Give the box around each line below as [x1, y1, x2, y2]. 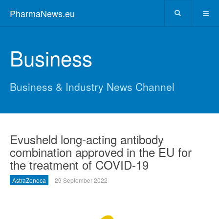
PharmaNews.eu [10, 7, 75, 20]
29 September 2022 [55, 176, 108, 184]
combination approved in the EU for [10, 143, 192, 160]
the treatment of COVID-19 [10, 156, 149, 173]
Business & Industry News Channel [10, 79, 175, 94]
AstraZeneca [12, 176, 46, 184]
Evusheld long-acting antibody [10, 131, 164, 148]
